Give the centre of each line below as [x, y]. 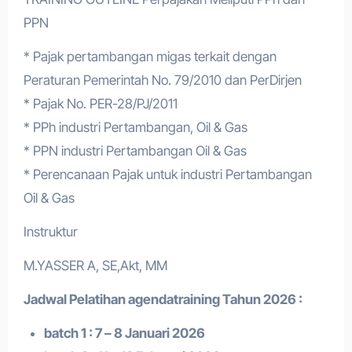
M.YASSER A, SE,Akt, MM [95, 266]
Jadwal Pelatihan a [79, 299]
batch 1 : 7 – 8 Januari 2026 [124, 333]
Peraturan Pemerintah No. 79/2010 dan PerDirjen [162, 80]
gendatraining [177, 299]
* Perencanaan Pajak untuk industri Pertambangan [167, 174]
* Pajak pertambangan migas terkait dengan [150, 57]
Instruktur [50, 232]
